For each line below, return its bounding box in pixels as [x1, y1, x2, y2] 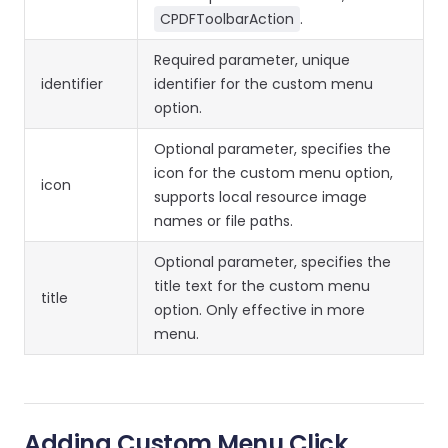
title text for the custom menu [154, 276, 370, 296]
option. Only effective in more [154, 300, 365, 320]
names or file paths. [154, 211, 293, 231]
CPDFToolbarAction [160, 9, 294, 29]
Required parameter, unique [154, 50, 350, 70]
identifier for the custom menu [154, 74, 373, 94]
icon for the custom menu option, [154, 163, 393, 183]
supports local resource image [154, 187, 367, 207]
